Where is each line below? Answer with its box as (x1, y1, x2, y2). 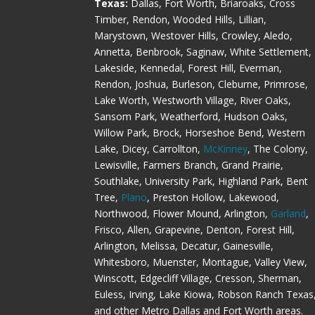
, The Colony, (247, 142, 309, 156)
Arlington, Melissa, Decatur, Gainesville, (94, 239, 274, 253)
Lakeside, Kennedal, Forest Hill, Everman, (94, 61, 283, 75)
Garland (271, 207, 307, 221)
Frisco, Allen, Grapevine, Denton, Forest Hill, (94, 223, 295, 237)
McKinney (203, 142, 248, 156)
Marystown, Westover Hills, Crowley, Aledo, (94, 29, 293, 43)
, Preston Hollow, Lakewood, (147, 191, 280, 205)
